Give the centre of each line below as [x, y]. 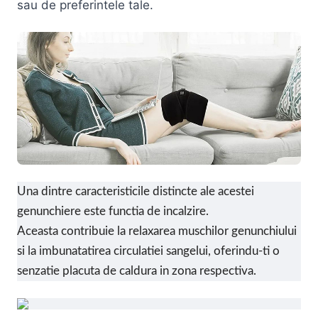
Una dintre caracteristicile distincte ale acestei [136, 191]
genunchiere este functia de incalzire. [113, 211]
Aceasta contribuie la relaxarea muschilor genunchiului [157, 231]
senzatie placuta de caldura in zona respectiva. [137, 270]
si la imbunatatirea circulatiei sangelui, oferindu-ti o [148, 251]
